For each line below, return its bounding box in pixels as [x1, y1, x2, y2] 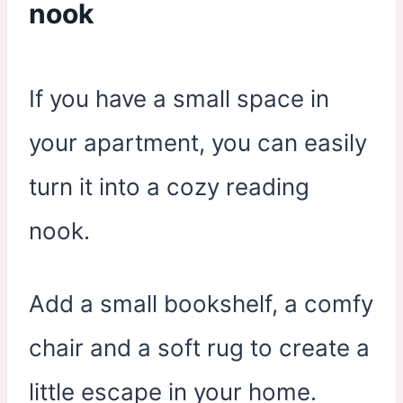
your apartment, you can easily [29, 129, 367, 157]
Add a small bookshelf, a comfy [29, 290, 373, 318]
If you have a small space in [29, 85, 329, 112]
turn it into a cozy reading [29, 173, 309, 201]
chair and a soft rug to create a [29, 334, 370, 362]
